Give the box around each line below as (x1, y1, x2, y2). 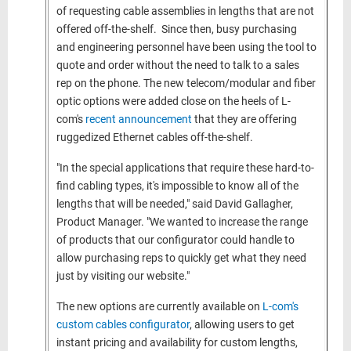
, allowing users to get (190, 318, 295, 331)
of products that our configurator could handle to (56, 233, 295, 247)
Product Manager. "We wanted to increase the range (56, 215, 308, 229)
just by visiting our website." (56, 270, 190, 283)
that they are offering (192, 113, 297, 126)
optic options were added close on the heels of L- (56, 95, 291, 108)
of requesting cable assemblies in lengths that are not (56, 5, 314, 18)
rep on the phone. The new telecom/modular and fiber (56, 77, 316, 90)
